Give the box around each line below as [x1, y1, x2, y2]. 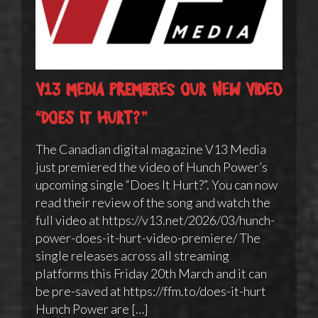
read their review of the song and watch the [35, 194, 270, 210]
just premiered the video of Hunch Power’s [35, 158, 268, 175]
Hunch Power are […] [35, 300, 148, 317]
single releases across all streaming [35, 247, 229, 263]
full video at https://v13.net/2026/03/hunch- [35, 212, 275, 228]
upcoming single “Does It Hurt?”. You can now [35, 176, 278, 192]
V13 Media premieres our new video [35, 77, 282, 99]
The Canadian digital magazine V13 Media [35, 141, 266, 157]
